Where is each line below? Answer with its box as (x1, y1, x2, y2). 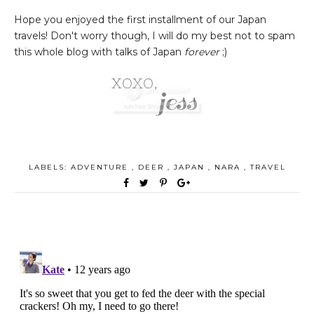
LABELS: (28, 162, 71, 172)
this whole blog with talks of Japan (14, 45, 184, 58)
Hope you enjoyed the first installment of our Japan (14, 13, 266, 26)
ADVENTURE (70, 162, 132, 172)
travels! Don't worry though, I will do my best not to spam (14, 29, 295, 42)
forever (184, 45, 222, 58)
